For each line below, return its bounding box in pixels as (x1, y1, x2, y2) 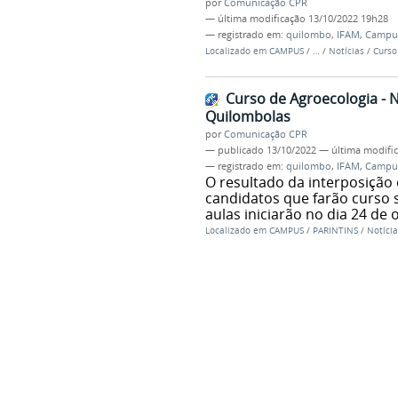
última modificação (217, 12, 306, 26)
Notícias (328, 45, 367, 58)
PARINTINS (312, 225, 358, 237)
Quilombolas (204, 107, 291, 127)
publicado (217, 144, 264, 157)
